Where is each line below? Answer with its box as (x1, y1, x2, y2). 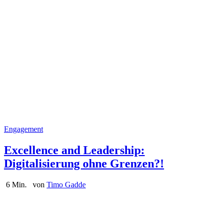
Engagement (4, 125, 43, 133)
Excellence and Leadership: (4, 143, 145, 157)
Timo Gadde (47, 180, 86, 189)
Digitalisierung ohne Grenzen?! (4, 157, 164, 170)
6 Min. (4, 180, 31, 189)
